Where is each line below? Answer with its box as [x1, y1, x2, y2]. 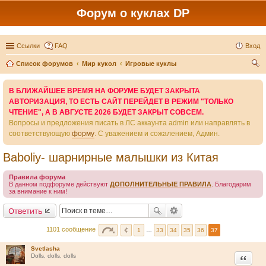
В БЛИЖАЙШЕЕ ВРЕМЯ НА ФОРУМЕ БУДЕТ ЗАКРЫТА [9, 87, 200, 95]
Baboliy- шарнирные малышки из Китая [3, 151, 218, 164]
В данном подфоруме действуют [9, 180, 110, 188]
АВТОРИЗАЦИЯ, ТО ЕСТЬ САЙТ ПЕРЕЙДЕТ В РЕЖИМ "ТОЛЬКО [9, 97, 233, 106]
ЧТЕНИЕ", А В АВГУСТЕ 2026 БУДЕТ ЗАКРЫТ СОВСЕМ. [9, 108, 204, 116]
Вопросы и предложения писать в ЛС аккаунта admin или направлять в [9, 119, 250, 127]
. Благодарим [211, 180, 251, 188]
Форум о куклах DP [77, 7, 189, 20]
